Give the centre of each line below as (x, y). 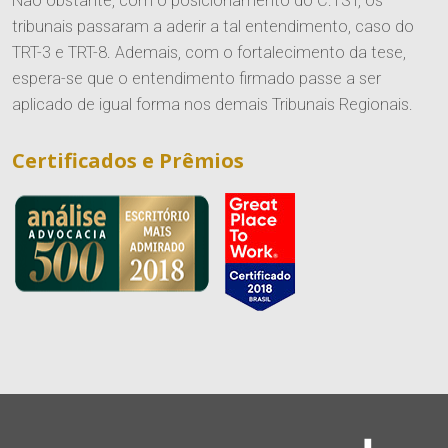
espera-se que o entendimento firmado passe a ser (196, 79)
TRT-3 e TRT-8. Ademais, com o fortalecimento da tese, (209, 53)
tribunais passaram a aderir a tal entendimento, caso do (213, 27)
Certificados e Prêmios (128, 161)
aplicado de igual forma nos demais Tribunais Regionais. (212, 105)
